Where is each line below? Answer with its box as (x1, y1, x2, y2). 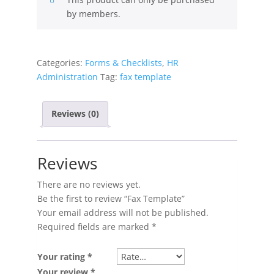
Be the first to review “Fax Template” (37, 192, 185, 204)
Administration (36, 71, 98, 83)
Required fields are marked (37, 220, 152, 232)
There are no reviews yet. (37, 178, 141, 190)
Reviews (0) (51, 108, 99, 119)
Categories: (36, 57, 85, 68)
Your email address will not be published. (37, 206, 209, 218)
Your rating (37, 250, 87, 262)
